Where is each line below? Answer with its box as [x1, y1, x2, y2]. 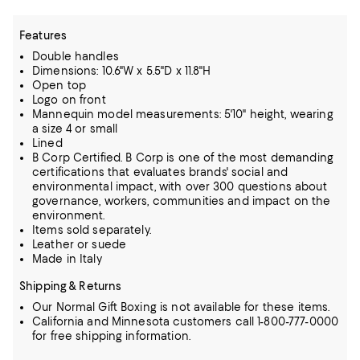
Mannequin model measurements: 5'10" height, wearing [32, 108, 333, 121]
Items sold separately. [32, 223, 151, 236]
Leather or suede [32, 238, 127, 251]
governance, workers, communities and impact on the [32, 194, 331, 207]
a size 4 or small [32, 122, 118, 135]
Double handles [32, 50, 119, 63]
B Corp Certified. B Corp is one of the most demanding [32, 151, 333, 164]
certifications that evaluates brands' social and [32, 166, 288, 178]
